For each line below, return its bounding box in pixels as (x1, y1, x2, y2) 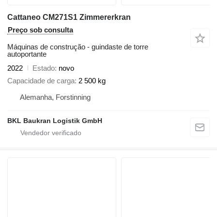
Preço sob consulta (8, 25, 73, 34)
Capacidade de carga (7, 77, 75, 85)
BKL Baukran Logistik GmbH (7, 117, 102, 124)
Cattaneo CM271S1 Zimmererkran (7, 13, 131, 21)
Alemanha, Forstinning (20, 93, 91, 101)
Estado (32, 63, 55, 72)
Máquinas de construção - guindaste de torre (7, 42, 148, 51)
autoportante (7, 49, 46, 58)
